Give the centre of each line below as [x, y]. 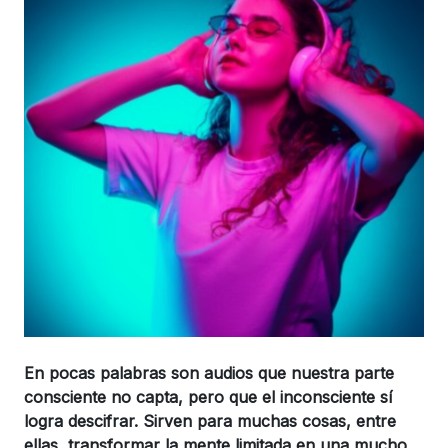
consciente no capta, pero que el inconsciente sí [208, 396]
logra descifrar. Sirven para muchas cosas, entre [210, 420]
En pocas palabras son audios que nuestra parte [209, 372]
